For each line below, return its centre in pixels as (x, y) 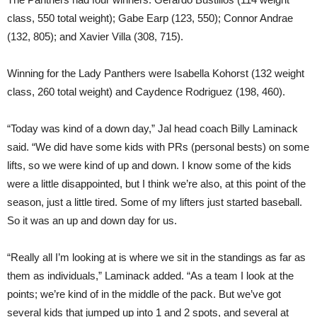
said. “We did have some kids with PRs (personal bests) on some (158, 146)
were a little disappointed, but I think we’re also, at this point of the (156, 183)
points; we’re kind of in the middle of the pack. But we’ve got (144, 294)
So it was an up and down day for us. (92, 220)
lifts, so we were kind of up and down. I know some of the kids (149, 165)
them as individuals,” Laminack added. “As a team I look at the (150, 275)
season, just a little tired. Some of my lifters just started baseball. (155, 202)
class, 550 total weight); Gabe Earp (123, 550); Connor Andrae (150, 18)
